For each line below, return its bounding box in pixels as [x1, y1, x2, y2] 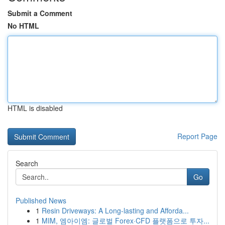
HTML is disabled [8, 103, 63, 113]
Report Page [177, 131, 217, 141]
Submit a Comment [8, 8, 72, 18]
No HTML [8, 21, 39, 31]
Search [16, 158, 38, 168]
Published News [16, 195, 66, 205]
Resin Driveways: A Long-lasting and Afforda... [42, 205, 189, 215]
